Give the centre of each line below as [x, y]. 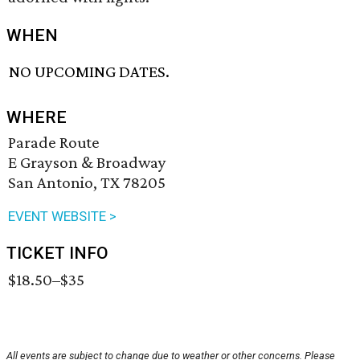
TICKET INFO [57, 254]
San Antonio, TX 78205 [87, 183]
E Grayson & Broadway [87, 163]
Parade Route [54, 143]
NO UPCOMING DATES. [90, 72]
